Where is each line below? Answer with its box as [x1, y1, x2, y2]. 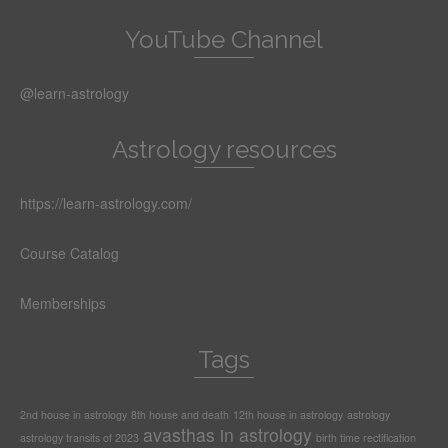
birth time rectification [316, 430, 416, 446]
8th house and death [131, 407, 229, 423]
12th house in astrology [233, 407, 343, 423]
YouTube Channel [125, 25, 323, 55]
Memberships [20, 293, 106, 314]
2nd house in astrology [20, 407, 127, 423]
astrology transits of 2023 [20, 430, 139, 446]
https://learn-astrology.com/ [20, 193, 192, 214]
